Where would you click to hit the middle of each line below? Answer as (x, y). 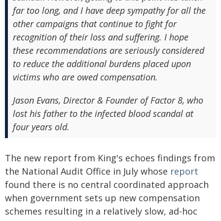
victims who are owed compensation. (85, 77)
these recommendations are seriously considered (109, 51)
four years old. (41, 127)
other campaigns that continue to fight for (95, 24)
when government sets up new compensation (102, 198)
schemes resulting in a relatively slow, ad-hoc (101, 211)
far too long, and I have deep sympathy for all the (109, 11)
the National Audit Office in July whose (88, 171)
